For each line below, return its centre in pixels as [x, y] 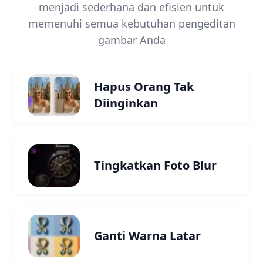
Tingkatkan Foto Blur [155, 165]
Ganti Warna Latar [147, 236]
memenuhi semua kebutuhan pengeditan [131, 23]
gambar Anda [131, 40]
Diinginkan [126, 103]
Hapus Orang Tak [144, 87]
